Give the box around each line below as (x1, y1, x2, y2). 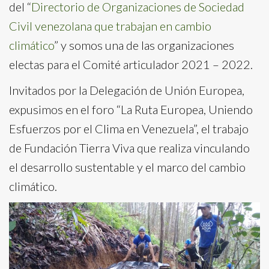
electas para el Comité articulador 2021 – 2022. (9, 56, 253, 71)
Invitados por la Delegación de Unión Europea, (9, 82, 244, 97)
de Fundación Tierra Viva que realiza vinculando (9, 140, 250, 155)
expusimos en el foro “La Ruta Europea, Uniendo (9, 101, 253, 116)
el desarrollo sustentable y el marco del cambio (9, 159, 246, 174)
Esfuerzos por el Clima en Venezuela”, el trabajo (9, 121, 249, 136)
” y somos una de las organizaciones (54, 37, 234, 52)
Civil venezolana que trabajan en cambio (9, 18, 211, 33)
